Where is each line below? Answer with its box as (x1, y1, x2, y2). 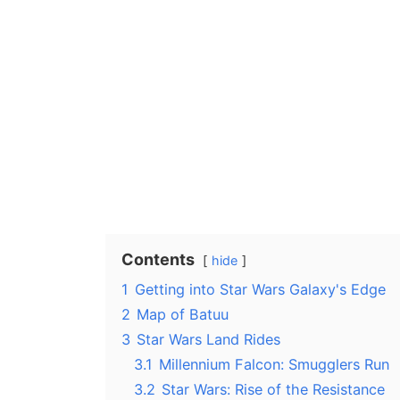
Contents (121, 250, 195, 270)
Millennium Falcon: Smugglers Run (159, 355, 389, 374)
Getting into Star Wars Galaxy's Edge (135, 280, 386, 299)
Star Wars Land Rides (137, 330, 280, 349)
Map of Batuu (137, 305, 229, 324)
